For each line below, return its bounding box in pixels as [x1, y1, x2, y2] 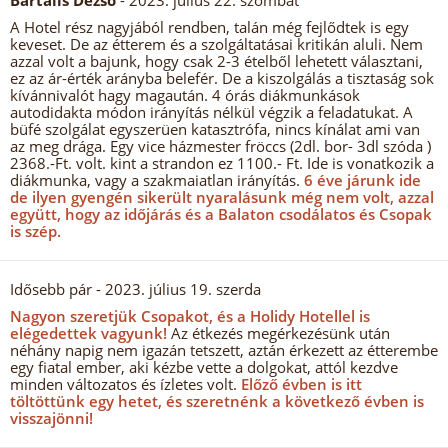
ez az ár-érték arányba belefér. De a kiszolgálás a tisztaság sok [10, 68, 434, 88]
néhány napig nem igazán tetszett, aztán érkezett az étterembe [10, 340, 438, 360]
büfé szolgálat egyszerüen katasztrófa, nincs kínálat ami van [10, 119, 420, 139]
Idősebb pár [10, 279, 92, 299]
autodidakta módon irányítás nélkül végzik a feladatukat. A [10, 102, 413, 122]
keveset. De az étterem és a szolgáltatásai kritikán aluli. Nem [10, 34, 423, 54]
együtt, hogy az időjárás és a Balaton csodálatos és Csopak [10, 204, 432, 224]
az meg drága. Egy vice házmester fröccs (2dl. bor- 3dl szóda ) [10, 136, 431, 156]
